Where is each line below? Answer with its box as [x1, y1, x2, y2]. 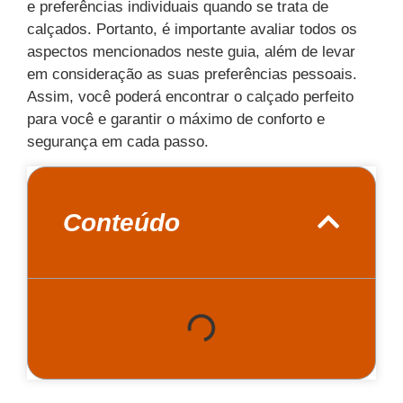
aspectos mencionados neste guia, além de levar [27, 43, 355, 61]
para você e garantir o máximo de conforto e [27, 111, 325, 129]
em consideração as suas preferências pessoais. [27, 66, 357, 84]
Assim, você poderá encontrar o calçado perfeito [27, 88, 354, 106]
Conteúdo [63, 208, 180, 237]
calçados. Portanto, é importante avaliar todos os [27, 21, 357, 39]
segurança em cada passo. [27, 133, 209, 151]
